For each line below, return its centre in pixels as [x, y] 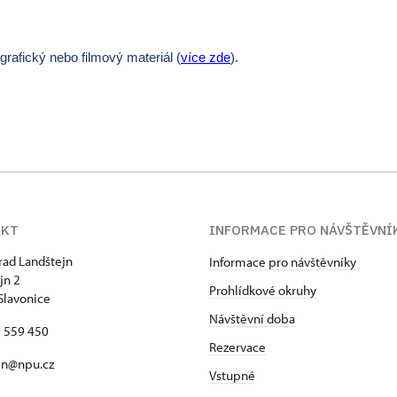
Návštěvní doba [252, 318]
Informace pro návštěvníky [283, 261]
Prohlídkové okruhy [263, 290]
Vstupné [232, 375]
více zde [206, 57]
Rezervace [237, 346]
